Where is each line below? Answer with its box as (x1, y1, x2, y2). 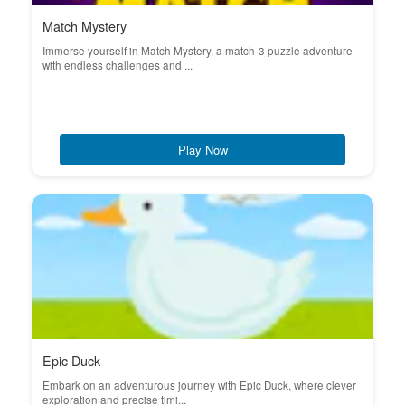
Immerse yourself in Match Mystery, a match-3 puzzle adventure (42, 43, 353, 58)
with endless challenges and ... (42, 58, 193, 72)
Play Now (177, 141, 228, 158)
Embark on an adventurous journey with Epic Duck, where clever (42, 378, 356, 392)
